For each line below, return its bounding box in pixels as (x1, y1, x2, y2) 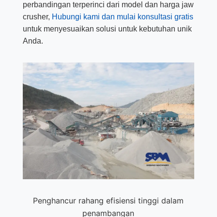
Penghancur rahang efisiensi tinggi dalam (33, 196, 184, 206)
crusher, (22, 13, 52, 21)
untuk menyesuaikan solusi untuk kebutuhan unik (22, 25, 192, 33)
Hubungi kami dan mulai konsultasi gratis (51, 13, 193, 21)
